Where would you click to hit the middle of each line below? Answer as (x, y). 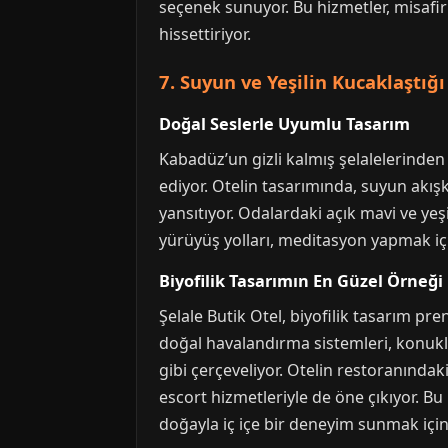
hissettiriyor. (205, 34)
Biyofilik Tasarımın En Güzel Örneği (301, 281)
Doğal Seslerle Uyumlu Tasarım (284, 124)
